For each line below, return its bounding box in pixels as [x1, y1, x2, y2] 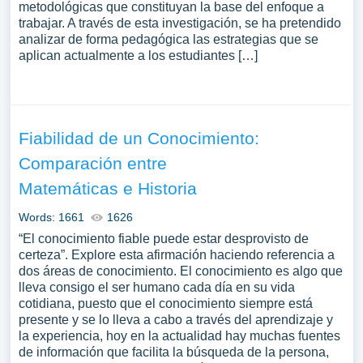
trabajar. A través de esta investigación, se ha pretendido [18, 16, 341, 30]
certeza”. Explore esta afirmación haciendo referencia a [18, 248, 335, 262]
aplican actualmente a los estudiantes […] [18, 49, 258, 62]
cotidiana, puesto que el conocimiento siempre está [18, 297, 313, 310]
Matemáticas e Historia [18, 179, 197, 198]
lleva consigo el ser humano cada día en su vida [18, 280, 295, 294]
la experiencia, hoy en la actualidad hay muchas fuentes [18, 329, 340, 343]
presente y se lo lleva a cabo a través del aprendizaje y [18, 313, 333, 327]
